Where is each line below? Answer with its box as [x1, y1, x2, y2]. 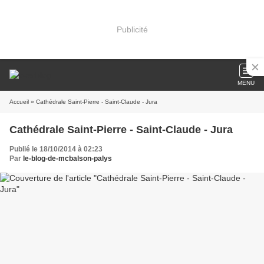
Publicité [116, 24, 148, 34]
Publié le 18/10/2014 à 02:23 [9, 145, 103, 153]
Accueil [9, 98, 29, 105]
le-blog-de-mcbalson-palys [23, 154, 112, 163]
